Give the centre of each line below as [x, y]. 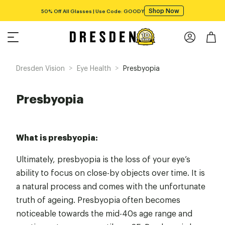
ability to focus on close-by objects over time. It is [110, 172]
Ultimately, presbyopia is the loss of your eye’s [103, 159]
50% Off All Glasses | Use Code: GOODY [93, 11]
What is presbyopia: [57, 137]
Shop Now [164, 10]
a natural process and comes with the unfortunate [111, 186]
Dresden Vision [40, 67]
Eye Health [94, 67]
